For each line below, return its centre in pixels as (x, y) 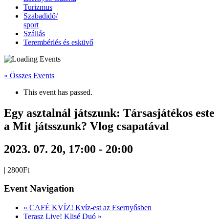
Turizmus (38, 7)
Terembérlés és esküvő (58, 42)
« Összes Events (29, 76)
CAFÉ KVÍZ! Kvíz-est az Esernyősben (89, 208)
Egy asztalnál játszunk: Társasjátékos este (109, 113)
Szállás (34, 33)
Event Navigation (39, 189)
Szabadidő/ (41, 16)
